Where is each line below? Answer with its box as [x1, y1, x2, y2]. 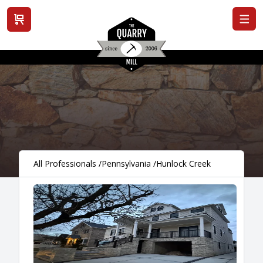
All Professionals [33, 158, 96, 169]
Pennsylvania [102, 158, 151, 169]
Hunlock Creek [156, 158, 211, 169]
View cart [14, 25, 53, 38]
